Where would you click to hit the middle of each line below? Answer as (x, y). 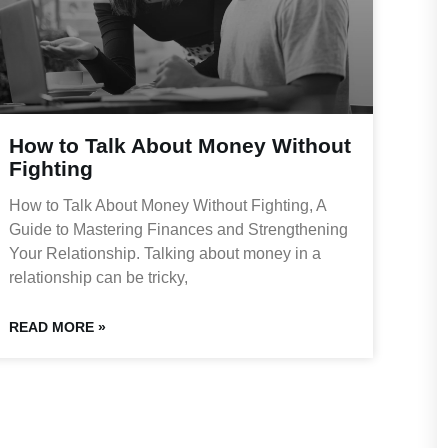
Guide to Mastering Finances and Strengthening (178, 230)
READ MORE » (57, 327)
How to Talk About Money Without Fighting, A (167, 206)
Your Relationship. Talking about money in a (164, 254)
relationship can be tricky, (98, 278)
